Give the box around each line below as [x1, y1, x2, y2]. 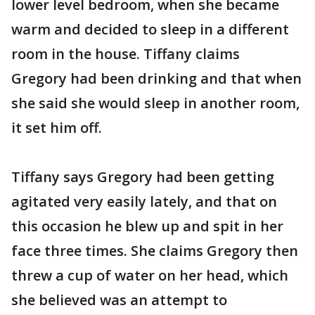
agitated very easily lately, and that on [11, 192, 277, 211]
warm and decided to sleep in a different [11, 20, 289, 39]
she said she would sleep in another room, [11, 94, 300, 112]
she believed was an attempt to [11, 290, 227, 309]
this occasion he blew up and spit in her [11, 217, 283, 236]
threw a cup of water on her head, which [11, 266, 288, 285]
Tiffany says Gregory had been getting [11, 167, 274, 186]
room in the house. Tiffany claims [11, 44, 240, 63]
